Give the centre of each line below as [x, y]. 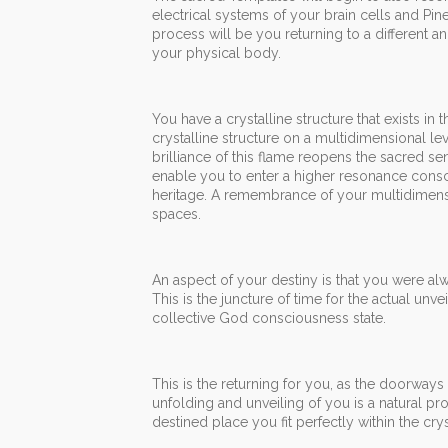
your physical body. [216, 53]
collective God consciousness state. [269, 318]
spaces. [176, 214]
